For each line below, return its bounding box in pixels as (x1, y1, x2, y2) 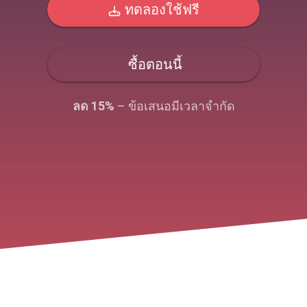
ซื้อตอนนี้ (124, 56, 182, 73)
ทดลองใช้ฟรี (121, 1, 199, 18)
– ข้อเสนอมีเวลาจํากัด (114, 99, 235, 113)
